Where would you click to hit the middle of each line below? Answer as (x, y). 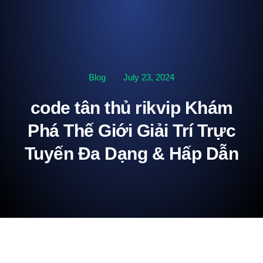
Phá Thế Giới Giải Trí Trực (131, 131)
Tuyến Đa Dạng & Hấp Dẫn (131, 154)
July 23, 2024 (149, 77)
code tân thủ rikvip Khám (131, 108)
